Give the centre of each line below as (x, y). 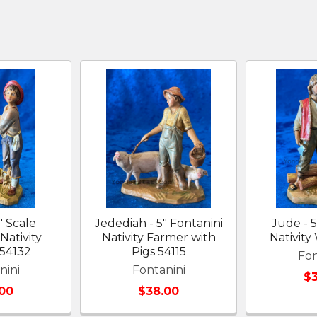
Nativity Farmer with (158, 237)
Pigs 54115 (158, 252)
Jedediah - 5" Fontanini (158, 223)
